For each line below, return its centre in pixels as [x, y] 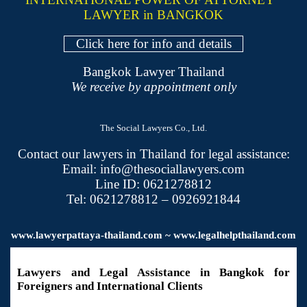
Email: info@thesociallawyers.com [153, 169]
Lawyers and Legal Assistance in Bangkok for [153, 272]
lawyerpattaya [68, 235]
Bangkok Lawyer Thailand [153, 72]
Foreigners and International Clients [110, 286]
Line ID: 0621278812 [153, 184]
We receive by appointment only [153, 87]
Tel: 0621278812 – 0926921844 [153, 199]
